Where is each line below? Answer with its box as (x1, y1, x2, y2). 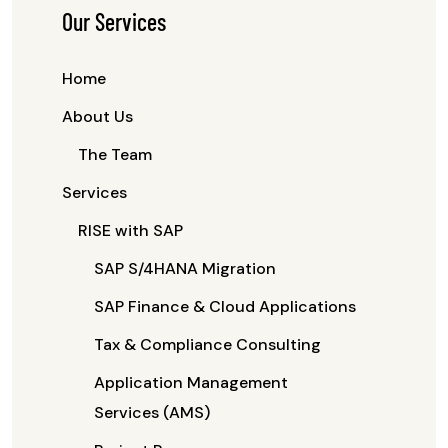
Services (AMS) (94, 402, 210, 423)
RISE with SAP (78, 220, 183, 241)
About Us (62, 106, 133, 127)
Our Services (62, 7, 166, 36)
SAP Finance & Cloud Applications (94, 296, 356, 317)
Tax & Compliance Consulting (94, 334, 321, 355)
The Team (78, 144, 152, 165)
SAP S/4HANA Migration (94, 258, 276, 279)
